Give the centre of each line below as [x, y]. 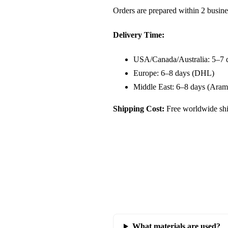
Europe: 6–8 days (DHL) [174, 73]
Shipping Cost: [139, 109]
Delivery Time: [139, 35]
